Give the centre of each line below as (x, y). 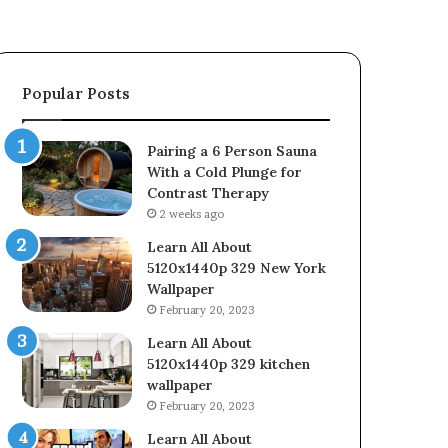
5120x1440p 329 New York (237, 268)
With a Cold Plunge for (225, 172)
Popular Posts (76, 94)
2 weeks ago (192, 214)
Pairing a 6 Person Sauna (232, 151)
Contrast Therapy (208, 193)
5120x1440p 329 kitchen (229, 364)
